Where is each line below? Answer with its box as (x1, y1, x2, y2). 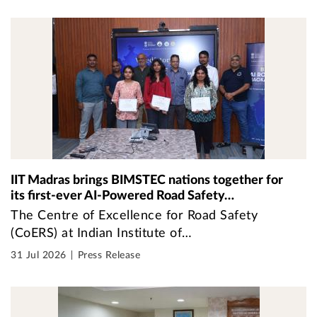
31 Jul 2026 (11, 250, 67, 260)
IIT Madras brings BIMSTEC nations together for (11, 174, 283, 186)
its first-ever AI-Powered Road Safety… (11, 190, 234, 202)
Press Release (77, 250, 140, 260)
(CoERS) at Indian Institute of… (11, 227, 192, 240)
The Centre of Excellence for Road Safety (11, 209, 258, 222)
